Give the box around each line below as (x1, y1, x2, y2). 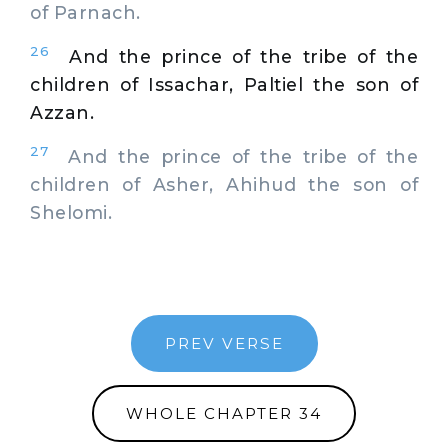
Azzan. (30, 101, 94, 123)
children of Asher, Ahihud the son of (30, 173, 418, 195)
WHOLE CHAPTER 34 (126, 403, 322, 423)
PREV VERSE (164, 333, 284, 353)
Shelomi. (30, 201, 112, 223)
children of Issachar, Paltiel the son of (30, 73, 418, 95)
